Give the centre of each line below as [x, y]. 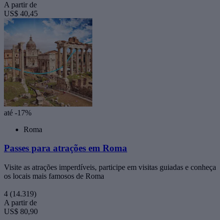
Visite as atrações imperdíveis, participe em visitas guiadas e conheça [110, 167]
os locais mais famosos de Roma [54, 176]
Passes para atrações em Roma [66, 148]
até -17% [18, 112]
